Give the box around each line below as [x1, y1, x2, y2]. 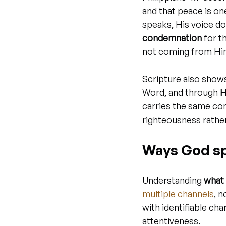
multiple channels [142, 188, 214, 199]
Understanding [142, 175, 204, 186]
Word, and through [142, 87, 220, 98]
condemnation [142, 32, 202, 43]
